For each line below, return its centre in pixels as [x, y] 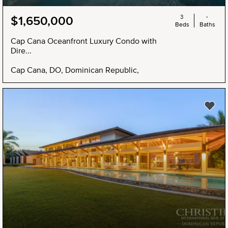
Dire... [21, 50]
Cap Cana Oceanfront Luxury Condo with [84, 40]
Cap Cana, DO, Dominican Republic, [75, 69]
